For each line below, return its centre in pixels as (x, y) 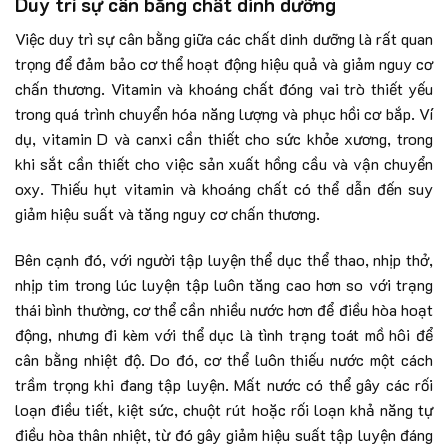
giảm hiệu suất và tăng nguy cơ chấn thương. (167, 214)
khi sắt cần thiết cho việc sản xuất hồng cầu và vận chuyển (224, 164)
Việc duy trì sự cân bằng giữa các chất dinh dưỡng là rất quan (224, 39)
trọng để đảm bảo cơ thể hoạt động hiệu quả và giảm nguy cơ (224, 64)
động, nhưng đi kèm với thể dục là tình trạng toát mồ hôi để (224, 335)
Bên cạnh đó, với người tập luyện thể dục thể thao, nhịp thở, (224, 260)
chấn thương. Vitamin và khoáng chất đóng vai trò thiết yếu (224, 89)
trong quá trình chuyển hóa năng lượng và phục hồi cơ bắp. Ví (224, 114)
